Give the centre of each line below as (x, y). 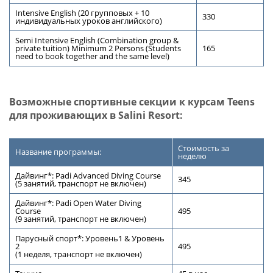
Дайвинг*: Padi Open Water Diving (78, 203)
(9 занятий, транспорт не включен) (80, 219)
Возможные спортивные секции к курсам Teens (132, 101)
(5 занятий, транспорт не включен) (80, 183)
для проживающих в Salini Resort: (96, 115)
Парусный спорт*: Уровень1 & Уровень (90, 238)
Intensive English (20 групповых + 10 (82, 13)
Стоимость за (203, 148)
